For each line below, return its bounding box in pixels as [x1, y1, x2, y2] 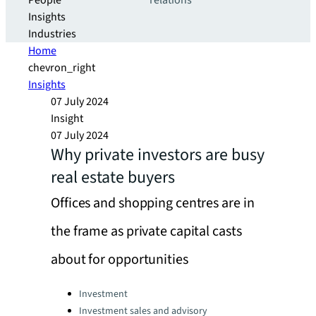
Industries [28, 26, 76, 42]
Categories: [50, 284, 104, 296]
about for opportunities [51, 250, 188, 269]
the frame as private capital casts [51, 221, 242, 241]
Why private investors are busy [51, 142, 265, 167]
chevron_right [28, 60, 95, 75]
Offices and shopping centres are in [51, 193, 255, 213]
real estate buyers [51, 165, 175, 190]
